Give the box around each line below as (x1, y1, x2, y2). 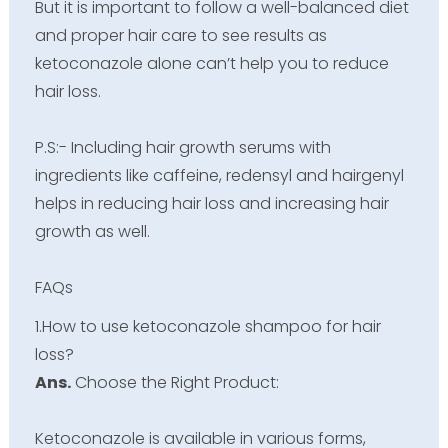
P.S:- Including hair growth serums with (34, 136, 331, 160)
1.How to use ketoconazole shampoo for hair (34, 315, 381, 339)
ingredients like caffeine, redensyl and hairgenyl (34, 164, 404, 188)
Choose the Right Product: (70, 371, 279, 395)
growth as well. (34, 220, 150, 244)
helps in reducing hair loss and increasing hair (34, 192, 389, 216)
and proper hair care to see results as (34, 24, 327, 48)
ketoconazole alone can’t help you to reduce (34, 52, 389, 76)
